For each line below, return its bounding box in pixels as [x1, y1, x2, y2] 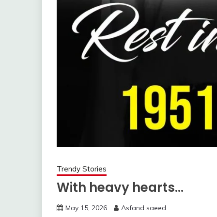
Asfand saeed [121, 203, 166, 212]
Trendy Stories [57, 164, 107, 173]
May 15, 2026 [65, 203, 107, 212]
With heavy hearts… [57, 178, 184, 196]
